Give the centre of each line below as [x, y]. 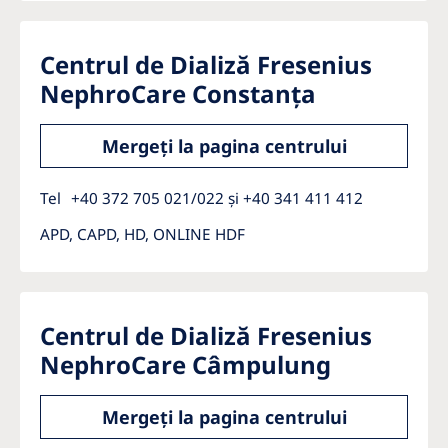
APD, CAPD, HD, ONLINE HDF [142, 234]
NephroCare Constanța [178, 93]
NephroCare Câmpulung [185, 364]
